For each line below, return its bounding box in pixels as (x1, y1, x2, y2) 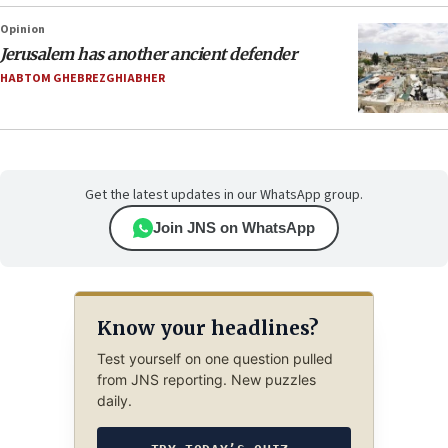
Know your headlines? (96, 315, 318, 340)
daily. (96, 392, 132, 410)
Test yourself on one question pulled (96, 350, 333, 368)
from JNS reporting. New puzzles (96, 371, 316, 389)
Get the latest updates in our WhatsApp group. (85, 185, 363, 206)
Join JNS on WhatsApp (153, 219, 315, 237)
